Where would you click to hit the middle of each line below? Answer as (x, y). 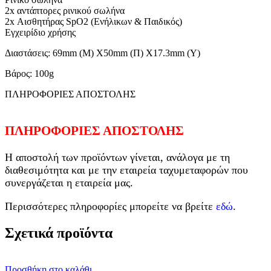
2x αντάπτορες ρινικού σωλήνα (65, 11)
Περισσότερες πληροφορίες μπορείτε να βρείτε (110, 207)
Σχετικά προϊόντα (59, 233)
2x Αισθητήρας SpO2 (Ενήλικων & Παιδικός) (93, 22)
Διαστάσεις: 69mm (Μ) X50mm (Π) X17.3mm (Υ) (103, 53)
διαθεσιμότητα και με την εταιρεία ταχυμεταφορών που (126, 170)
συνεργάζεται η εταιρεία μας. (69, 183)
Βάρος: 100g (29, 74)
